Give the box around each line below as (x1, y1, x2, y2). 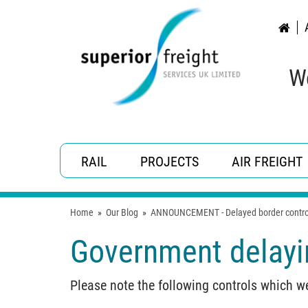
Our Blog (106, 207, 138, 218)
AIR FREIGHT (232, 153, 302, 170)
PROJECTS (140, 153, 199, 170)
